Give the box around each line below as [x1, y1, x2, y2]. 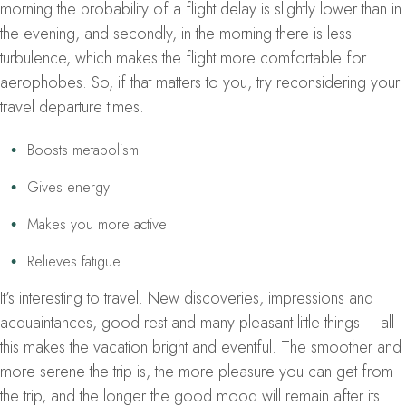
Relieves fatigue [27, 250, 121, 272]
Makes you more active [27, 213, 167, 235]
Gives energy [27, 176, 110, 198]
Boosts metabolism [27, 139, 139, 160]
